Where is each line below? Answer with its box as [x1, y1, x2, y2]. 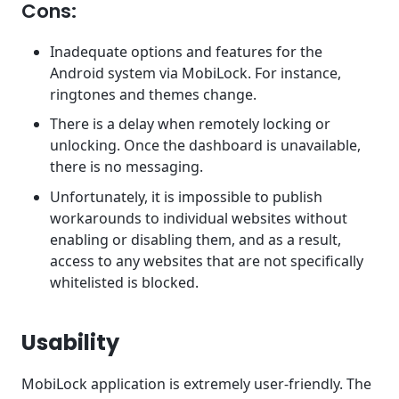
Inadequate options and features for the [50, 41, 322, 61]
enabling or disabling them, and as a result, [50, 229, 341, 249]
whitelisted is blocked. [50, 272, 199, 292]
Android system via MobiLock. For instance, [50, 62, 341, 83]
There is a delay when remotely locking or [50, 114, 330, 134]
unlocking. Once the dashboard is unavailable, [50, 135, 361, 156]
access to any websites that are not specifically [50, 250, 363, 271]
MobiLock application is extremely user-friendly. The [21, 374, 371, 395]
